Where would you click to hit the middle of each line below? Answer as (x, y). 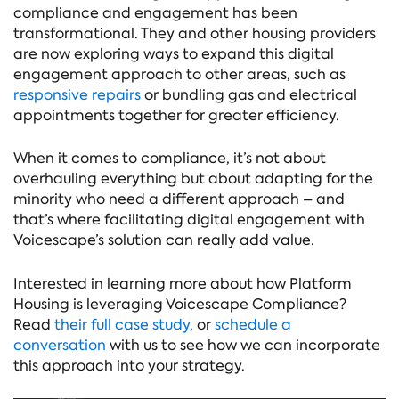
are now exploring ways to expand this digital (174, 54)
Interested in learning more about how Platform (183, 283)
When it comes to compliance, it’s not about (170, 159)
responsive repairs (77, 95)
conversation (60, 345)
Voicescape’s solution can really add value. (164, 240)
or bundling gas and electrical (249, 95)
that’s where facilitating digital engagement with (189, 220)
